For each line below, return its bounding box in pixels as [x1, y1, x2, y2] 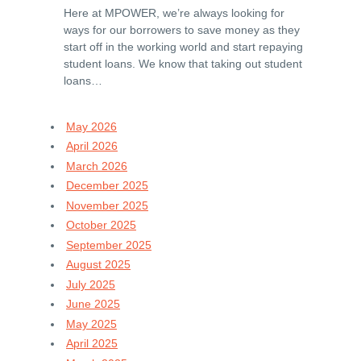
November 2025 [66, 198, 148, 212]
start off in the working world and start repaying [64, 40, 303, 53]
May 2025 [66, 317, 117, 330]
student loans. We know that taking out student [64, 57, 302, 70]
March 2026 [66, 159, 127, 172]
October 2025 [66, 218, 136, 231]
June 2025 [66, 297, 120, 310]
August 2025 [66, 258, 131, 271]
